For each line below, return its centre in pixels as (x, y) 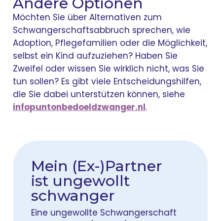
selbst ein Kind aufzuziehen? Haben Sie (95, 55)
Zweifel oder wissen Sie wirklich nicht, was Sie (109, 68)
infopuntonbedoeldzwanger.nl (79, 107)
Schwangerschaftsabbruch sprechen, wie (102, 30)
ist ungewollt (81, 181)
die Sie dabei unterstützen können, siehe (99, 94)
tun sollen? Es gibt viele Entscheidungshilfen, (107, 81)
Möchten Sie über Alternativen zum (88, 17)
